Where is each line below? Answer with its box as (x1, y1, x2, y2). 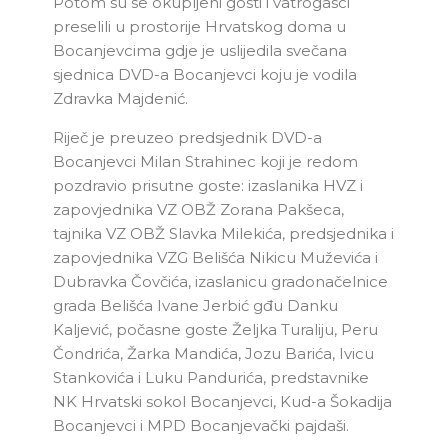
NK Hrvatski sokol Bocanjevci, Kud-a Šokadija (53, 391, 392, 411)
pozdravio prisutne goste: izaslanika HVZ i (53, 175, 363, 195)
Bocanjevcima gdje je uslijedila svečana (53, 40, 347, 60)
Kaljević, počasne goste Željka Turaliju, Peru (53, 319, 378, 339)
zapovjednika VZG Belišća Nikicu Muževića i (53, 247, 378, 267)
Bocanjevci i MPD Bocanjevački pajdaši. (53, 415, 349, 435)
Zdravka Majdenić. (53, 88, 188, 108)
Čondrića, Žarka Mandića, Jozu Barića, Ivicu (53, 343, 374, 363)
